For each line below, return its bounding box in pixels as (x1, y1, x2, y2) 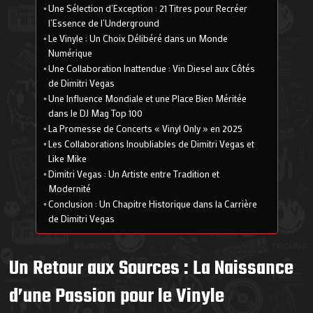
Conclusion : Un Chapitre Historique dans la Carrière (48, 197, 258, 210)
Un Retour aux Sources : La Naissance (9, 252, 294, 284)
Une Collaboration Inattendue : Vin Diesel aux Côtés (48, 61, 256, 75)
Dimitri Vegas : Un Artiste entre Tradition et (48, 167, 220, 180)
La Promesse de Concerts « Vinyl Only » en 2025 (48, 122, 243, 135)
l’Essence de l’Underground (48, 16, 160, 29)
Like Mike (48, 152, 87, 165)
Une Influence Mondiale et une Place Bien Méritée (48, 92, 247, 105)
